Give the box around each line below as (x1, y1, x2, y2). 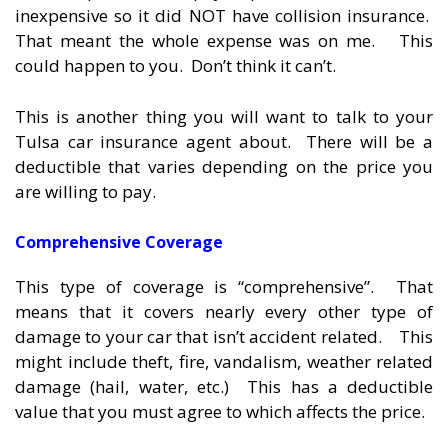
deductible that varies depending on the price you (15, 154, 433, 178)
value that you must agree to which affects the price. (15, 400, 425, 424)
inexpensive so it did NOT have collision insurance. (15, 4, 433, 28)
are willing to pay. (15, 179, 160, 203)
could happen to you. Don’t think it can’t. (15, 54, 336, 78)
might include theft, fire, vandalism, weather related (15, 350, 433, 374)
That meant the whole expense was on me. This (15, 29, 433, 53)
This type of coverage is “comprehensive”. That (15, 275, 433, 299)
